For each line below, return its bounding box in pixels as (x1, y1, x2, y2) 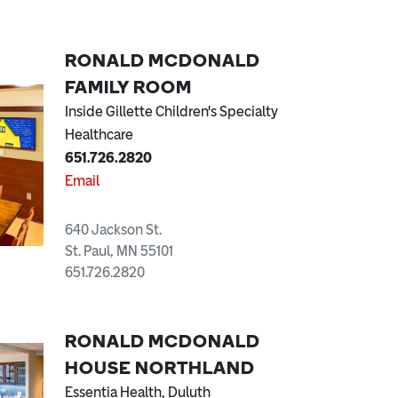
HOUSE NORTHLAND (65, 357, 255, 378)
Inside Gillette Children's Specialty (65, 103, 278, 120)
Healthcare (65, 126, 133, 143)
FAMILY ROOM (65, 76, 192, 98)
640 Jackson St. (65, 221, 162, 238)
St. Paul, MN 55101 (65, 243, 173, 259)
